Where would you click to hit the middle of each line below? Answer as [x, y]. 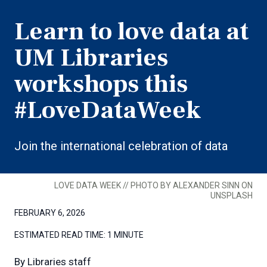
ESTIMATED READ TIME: [60, 235]
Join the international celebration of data [121, 146]
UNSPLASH [232, 195]
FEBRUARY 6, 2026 [50, 212]
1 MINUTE [125, 235]
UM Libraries [91, 58]
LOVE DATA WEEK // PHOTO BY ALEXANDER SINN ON [153, 185]
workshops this [101, 84]
